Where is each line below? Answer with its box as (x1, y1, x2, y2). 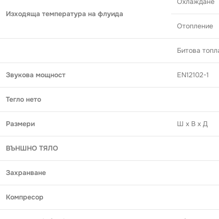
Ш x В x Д (177, 119, 208, 128)
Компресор (6, 192, 44, 201)
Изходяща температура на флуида (6, 9, 123, 18)
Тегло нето (6, 94, 41, 104)
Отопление (177, 21, 213, 30)
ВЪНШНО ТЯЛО (6, 143, 58, 153)
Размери (6, 119, 35, 128)
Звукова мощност (6, 70, 66, 79)
